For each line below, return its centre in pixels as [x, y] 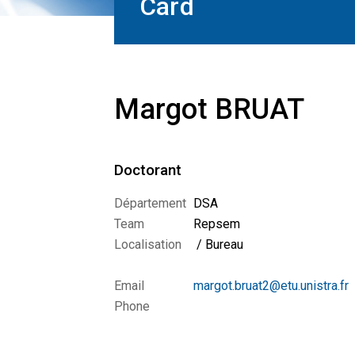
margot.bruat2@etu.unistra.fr [271, 286]
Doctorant [148, 170]
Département [150, 203]
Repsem [221, 224]
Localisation [148, 244]
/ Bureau [218, 244]
